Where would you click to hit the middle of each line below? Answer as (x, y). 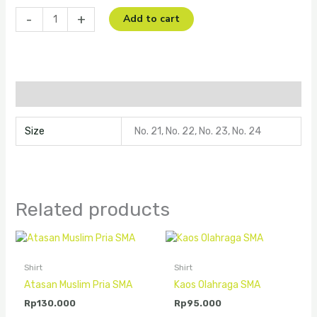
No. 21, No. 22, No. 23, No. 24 (198, 132)
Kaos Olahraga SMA (217, 284)
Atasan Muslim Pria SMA (78, 284)
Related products (92, 209)
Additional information (74, 94)
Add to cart (152, 19)
